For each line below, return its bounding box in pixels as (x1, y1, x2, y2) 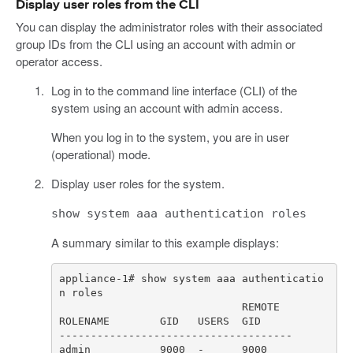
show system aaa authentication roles (50, 206, 307, 221)
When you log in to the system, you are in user (50, 128, 289, 146)
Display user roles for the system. (50, 175, 225, 192)
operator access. (16, 53, 102, 70)
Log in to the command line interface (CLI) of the (50, 82, 297, 99)
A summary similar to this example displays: (50, 234, 279, 251)
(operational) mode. (50, 146, 150, 163)
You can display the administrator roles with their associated (16, 18, 322, 35)
